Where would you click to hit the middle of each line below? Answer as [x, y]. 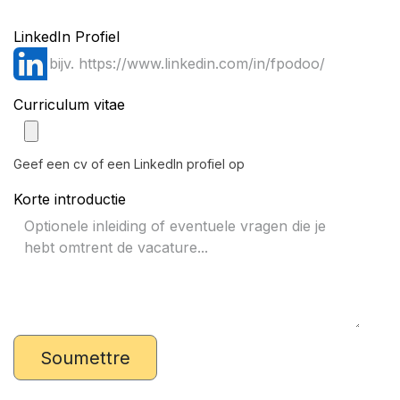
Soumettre [85, 358]
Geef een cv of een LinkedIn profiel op [129, 164]
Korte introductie [70, 199]
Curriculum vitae [69, 104]
